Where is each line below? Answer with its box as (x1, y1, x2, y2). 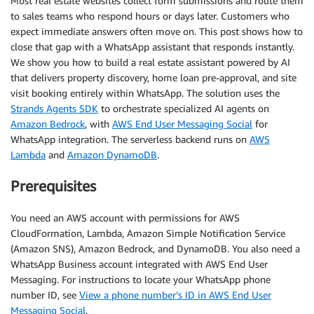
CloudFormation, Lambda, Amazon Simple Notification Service (11, 226, 285, 239)
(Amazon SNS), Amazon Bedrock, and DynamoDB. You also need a (11, 242, 300, 254)
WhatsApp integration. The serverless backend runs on (11, 133, 250, 145)
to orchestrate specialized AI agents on (98, 102, 269, 114)
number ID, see (11, 288, 79, 301)
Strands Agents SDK (11, 102, 98, 114)
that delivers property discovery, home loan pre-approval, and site (11, 71, 296, 83)
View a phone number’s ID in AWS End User (79, 288, 271, 301)
